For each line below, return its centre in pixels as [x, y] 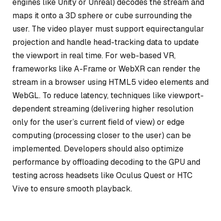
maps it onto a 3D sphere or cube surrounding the [102, 15]
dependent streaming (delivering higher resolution [103, 109]
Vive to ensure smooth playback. [72, 188]
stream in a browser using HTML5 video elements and [110, 82]
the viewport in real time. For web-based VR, [94, 55]
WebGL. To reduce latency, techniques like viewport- [108, 95]
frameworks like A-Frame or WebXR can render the [106, 69]
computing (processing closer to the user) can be [102, 135]
